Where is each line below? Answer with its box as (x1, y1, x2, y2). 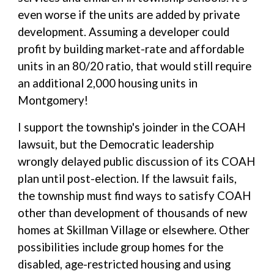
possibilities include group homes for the (18, 240, 224, 254)
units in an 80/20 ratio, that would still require (18, 59, 252, 73)
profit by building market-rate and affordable (18, 42, 245, 56)
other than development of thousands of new (18, 206, 248, 220)
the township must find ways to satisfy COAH (18, 189, 251, 202)
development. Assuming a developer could (18, 25, 230, 39)
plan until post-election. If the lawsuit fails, (18, 172, 237, 185)
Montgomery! (18, 94, 89, 107)
